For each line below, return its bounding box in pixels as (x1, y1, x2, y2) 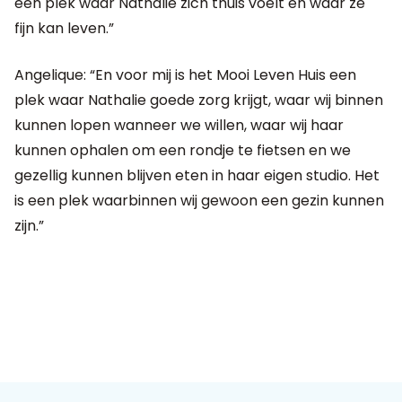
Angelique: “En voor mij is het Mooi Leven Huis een (14, 64, 356, 85)
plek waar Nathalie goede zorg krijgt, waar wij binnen (14, 89, 383, 110)
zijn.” (14, 214, 44, 236)
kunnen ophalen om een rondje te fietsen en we (14, 139, 351, 161)
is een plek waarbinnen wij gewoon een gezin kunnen (14, 189, 384, 211)
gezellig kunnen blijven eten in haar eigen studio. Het (14, 164, 380, 186)
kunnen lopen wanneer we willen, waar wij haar (14, 114, 344, 135)
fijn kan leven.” (14, 17, 114, 39)
